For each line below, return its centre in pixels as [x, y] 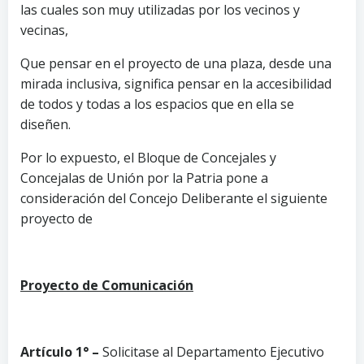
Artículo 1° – [60, 351]
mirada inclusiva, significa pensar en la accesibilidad [176, 83]
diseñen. [45, 124]
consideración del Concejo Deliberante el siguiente [174, 198]
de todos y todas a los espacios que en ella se [157, 104]
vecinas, [44, 30]
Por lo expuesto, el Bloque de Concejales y [148, 157]
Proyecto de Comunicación [107, 285]
